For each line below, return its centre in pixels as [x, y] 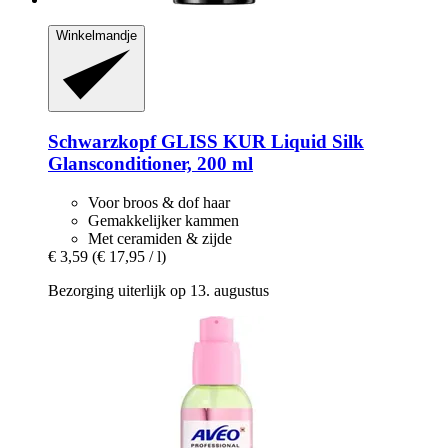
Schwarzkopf [102, 141]
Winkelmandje [96, 35]
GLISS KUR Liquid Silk [260, 141]
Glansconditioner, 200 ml [150, 163]
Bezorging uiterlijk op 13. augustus [158, 290]
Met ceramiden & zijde [160, 238]
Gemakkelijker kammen [163, 220]
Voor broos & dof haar [159, 202]
